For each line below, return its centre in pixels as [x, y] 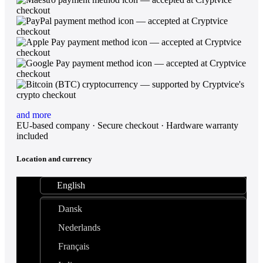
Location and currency [54, 159]
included [32, 136]
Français [74, 247]
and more [34, 114]
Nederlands [79, 228]
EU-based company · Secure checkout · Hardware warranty [127, 125]
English [71, 186]
